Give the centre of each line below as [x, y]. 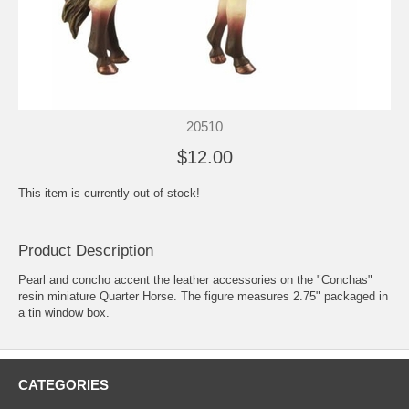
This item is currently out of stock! [109, 193]
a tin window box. [64, 313]
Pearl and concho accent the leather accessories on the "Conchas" [195, 280]
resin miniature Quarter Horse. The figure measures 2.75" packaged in [203, 297]
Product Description [86, 250]
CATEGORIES [63, 385]
